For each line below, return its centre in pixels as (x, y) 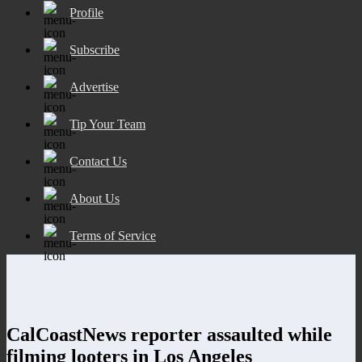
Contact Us (98, 161)
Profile (86, 12)
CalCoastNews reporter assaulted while (169, 334)
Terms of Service (113, 235)
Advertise (94, 86)
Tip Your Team (107, 124)
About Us (95, 198)
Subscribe (95, 49)
